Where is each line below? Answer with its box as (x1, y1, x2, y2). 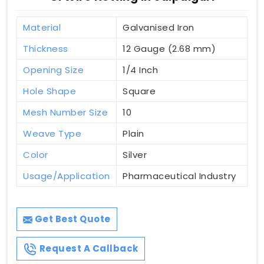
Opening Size (23, 64, 84, 77)
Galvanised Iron (123, 21, 194, 34)
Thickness (23, 42, 68, 55)
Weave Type (23, 127, 81, 140)
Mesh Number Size (23, 106, 108, 119)
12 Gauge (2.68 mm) (123, 42, 216, 55)
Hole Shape (23, 85, 76, 98)
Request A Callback (37, 242, 138, 255)
